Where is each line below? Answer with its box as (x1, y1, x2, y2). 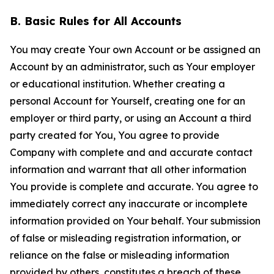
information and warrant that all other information (10, 163, 246, 176)
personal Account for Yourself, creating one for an (10, 95, 245, 107)
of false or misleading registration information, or (10, 232, 241, 244)
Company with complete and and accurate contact (10, 146, 253, 158)
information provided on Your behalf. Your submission (10, 215, 261, 227)
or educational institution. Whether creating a (10, 78, 225, 90)
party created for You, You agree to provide (10, 129, 220, 141)
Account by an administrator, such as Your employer (10, 61, 255, 73)
